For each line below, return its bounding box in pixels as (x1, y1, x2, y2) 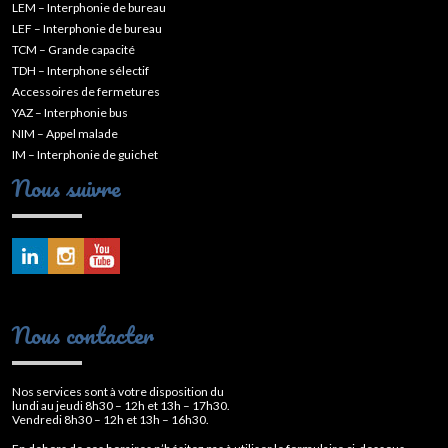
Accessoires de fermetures (12, 83, 160, 99)
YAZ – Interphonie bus (12, 104, 128, 120)
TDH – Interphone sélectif (12, 62, 149, 78)
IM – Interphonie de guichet (12, 146, 158, 162)
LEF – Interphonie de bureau (12, 20, 162, 36)
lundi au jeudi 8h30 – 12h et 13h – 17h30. (12, 397, 230, 413)
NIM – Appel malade (12, 125, 118, 141)
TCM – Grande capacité (12, 41, 135, 57)
